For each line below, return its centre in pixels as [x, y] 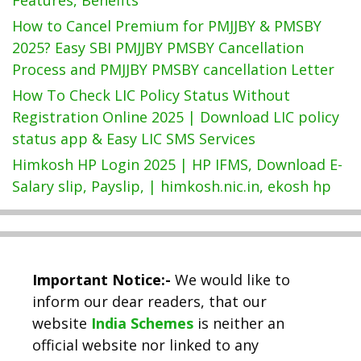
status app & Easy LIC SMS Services [134, 138]
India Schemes [142, 323]
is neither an [241, 323]
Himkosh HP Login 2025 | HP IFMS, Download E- [177, 164]
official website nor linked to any [145, 344]
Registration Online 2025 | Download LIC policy [176, 116]
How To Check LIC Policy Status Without [151, 95]
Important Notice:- [102, 279]
